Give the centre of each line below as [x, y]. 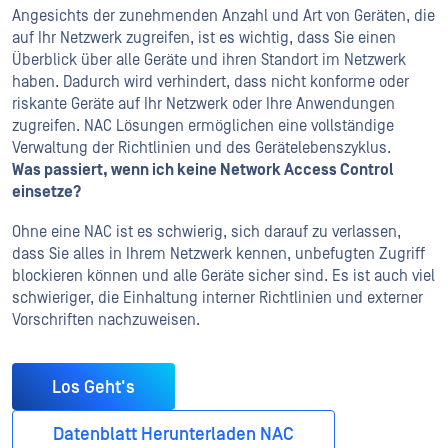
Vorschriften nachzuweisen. [106, 320]
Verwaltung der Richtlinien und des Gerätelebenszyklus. [201, 148]
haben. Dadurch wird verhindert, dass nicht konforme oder [210, 82]
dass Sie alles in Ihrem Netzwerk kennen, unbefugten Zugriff [218, 254]
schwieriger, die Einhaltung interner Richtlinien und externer [217, 298]
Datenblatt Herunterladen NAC [173, 434]
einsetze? [46, 192]
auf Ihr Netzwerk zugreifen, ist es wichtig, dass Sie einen [204, 38]
